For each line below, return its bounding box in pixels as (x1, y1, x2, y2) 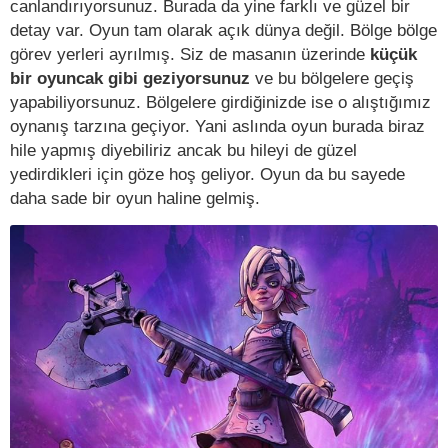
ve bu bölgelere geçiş (250, 67, 414, 88)
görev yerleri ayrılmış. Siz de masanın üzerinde (10, 43, 370, 64)
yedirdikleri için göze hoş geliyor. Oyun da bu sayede (10, 163, 405, 184)
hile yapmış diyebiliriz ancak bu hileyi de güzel (10, 139, 357, 160)
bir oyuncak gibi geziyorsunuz (10, 67, 250, 88)
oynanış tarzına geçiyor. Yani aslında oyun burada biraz (10, 115, 425, 136)
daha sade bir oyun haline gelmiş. (10, 187, 260, 208)
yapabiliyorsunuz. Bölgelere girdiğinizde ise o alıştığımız (10, 91, 431, 112)
